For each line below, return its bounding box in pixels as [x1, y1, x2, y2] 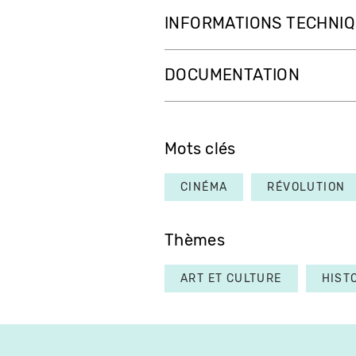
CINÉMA [180, 180, 228, 195]
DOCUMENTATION [164, 66, 300, 85]
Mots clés [164, 140, 236, 159]
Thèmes [164, 231, 225, 250]
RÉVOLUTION [267, 180, 346, 195]
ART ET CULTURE [180, 272, 282, 286]
